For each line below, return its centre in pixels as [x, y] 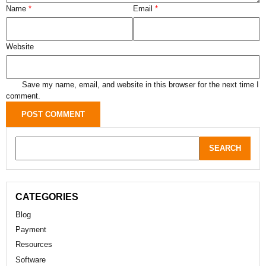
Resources [34, 245]
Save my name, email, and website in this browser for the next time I [140, 84]
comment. [23, 96]
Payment [31, 230]
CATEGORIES [47, 197]
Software [31, 259]
